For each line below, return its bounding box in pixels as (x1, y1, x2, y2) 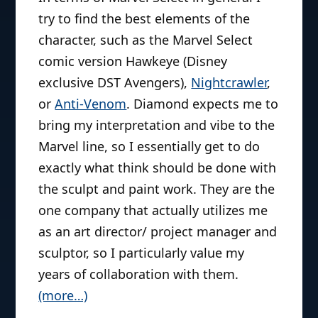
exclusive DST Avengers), (38, 73, 192, 91)
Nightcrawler (191, 73, 268, 91)
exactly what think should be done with (38, 158, 277, 176)
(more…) (38, 286, 88, 304)
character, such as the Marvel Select (38, 31, 253, 48)
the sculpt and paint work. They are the (38, 180, 275, 197)
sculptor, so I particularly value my (38, 243, 245, 261)
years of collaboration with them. (38, 265, 239, 283)
